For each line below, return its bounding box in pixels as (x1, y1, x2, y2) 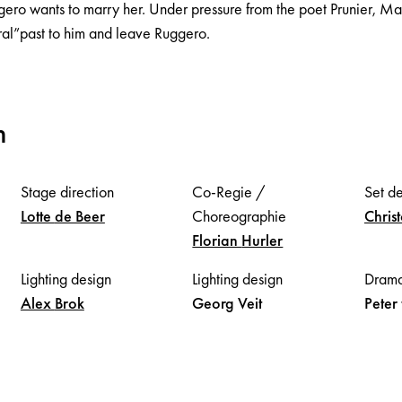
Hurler (241, 229, 284, 250)
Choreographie (192, 205, 287, 226)
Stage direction (20, 180, 114, 202)
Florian (192, 229, 242, 250)
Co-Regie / (192, 180, 267, 202)
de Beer (54, 205, 105, 226)
